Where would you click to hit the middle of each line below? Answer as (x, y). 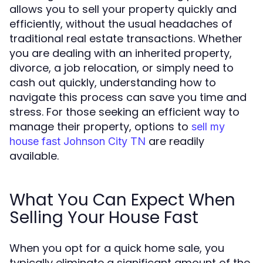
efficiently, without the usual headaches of (121, 24)
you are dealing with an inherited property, (121, 53)
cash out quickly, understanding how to (113, 82)
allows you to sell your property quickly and (123, 9)
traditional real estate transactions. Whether (126, 38)
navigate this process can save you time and (128, 97)
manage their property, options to (100, 127)
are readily (175, 141)
